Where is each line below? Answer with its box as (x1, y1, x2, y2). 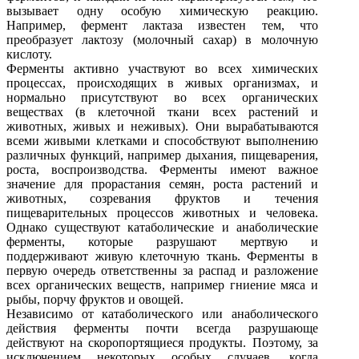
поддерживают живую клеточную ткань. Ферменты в (6, 248, 318, 263)
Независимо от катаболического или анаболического (6, 306, 318, 321)
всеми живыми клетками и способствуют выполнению (6, 133, 318, 147)
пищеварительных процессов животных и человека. (6, 205, 318, 220)
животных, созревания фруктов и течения (6, 191, 318, 205)
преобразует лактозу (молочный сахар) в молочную (6, 32, 318, 46)
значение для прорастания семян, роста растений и (6, 176, 318, 191)
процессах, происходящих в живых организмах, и (6, 75, 318, 90)
